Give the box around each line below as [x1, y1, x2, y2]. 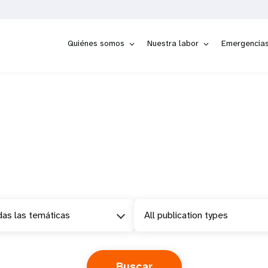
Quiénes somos [68, 38, 124, 48]
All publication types [144, 209, 228, 221]
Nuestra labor [147, 38, 199, 48]
